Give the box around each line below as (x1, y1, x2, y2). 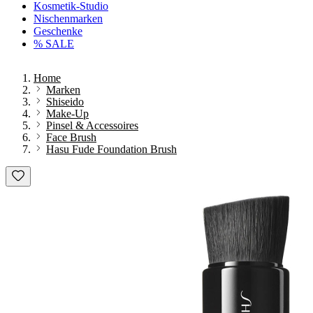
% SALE (34, 38, 74, 50)
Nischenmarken (34, 13, 103, 24)
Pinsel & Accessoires (46, 119, 138, 131)
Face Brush (46, 131, 96, 143)
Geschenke (34, 25, 82, 37)
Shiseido (46, 96, 84, 108)
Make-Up (46, 108, 89, 119)
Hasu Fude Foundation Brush (46, 143, 177, 155)
